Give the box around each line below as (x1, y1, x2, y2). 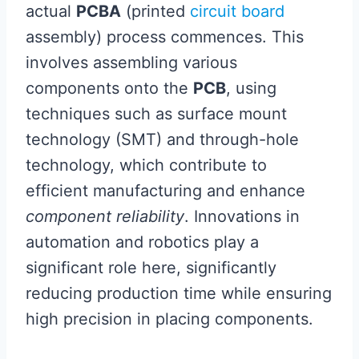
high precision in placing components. (26, 309, 313, 329)
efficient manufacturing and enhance (26, 181, 305, 200)
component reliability (26, 207, 184, 226)
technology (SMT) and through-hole (26, 130, 299, 149)
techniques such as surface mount (26, 104, 287, 123)
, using (226, 79, 276, 98)
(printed (121, 2, 190, 21)
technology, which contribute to (26, 155, 267, 175)
